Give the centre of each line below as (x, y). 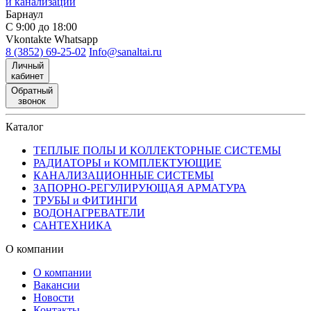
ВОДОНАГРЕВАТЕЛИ (89, 212)
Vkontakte (28, 39)
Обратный (32, 90)
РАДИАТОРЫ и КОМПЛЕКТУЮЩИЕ (127, 162)
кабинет (27, 76)
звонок (32, 101)
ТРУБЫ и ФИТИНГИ (85, 200)
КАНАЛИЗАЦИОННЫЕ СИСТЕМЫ (124, 175)
